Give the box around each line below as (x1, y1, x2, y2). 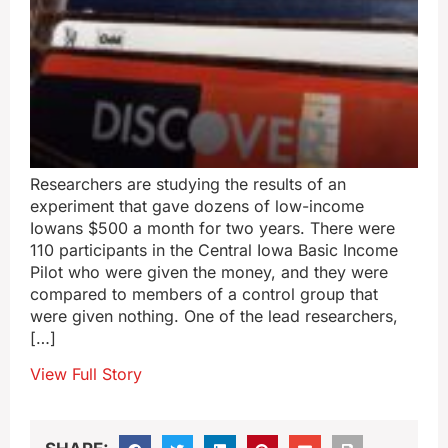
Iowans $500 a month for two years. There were (30, 218, 395, 238)
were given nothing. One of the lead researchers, (30, 306, 398, 326)
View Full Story (30, 364, 142, 385)
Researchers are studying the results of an (30, 174, 346, 194)
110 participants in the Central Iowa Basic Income (30, 240, 398, 260)
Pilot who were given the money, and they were (30, 262, 388, 282)
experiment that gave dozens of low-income (30, 196, 364, 216)
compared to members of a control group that (30, 284, 378, 304)
